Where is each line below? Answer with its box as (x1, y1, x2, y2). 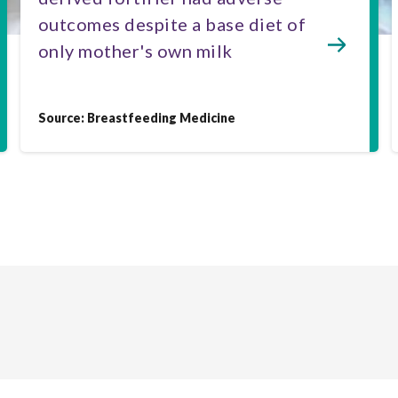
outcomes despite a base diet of (37, 13, 306, 35)
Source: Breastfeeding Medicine (37, 110, 235, 125)
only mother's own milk (37, 40, 233, 61)
